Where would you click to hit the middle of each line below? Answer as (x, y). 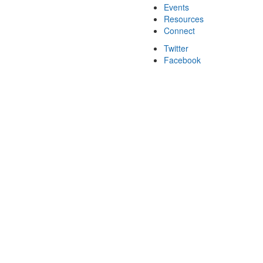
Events (176, 7)
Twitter (176, 48)
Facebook (182, 60)
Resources (184, 19)
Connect (179, 31)
